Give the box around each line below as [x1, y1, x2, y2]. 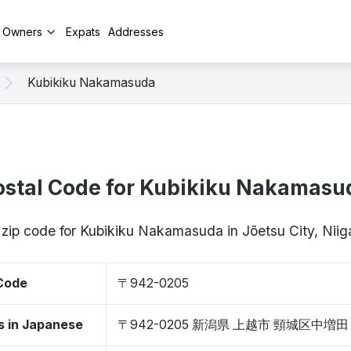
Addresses [108, 24, 164, 38]
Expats [66, 24, 100, 38]
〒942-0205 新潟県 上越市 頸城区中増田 [118, 317, 349, 332]
